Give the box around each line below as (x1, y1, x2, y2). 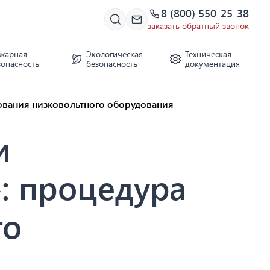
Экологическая (86, 48, 143, 60)
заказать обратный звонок (148, 20, 249, 31)
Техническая (184, 48, 231, 60)
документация (184, 58, 240, 69)
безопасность (86, 58, 137, 69)
